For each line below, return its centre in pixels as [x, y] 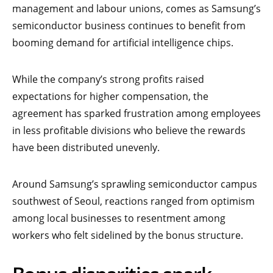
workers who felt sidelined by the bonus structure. [128, 236]
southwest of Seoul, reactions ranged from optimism [133, 201]
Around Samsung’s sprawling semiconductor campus [135, 184]
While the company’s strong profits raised [108, 80]
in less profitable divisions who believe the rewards [129, 131]
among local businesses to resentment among [119, 218]
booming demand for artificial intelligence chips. [123, 43]
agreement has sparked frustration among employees [136, 114]
